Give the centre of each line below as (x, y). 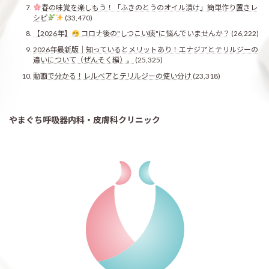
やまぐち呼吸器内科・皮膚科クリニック (85, 119)
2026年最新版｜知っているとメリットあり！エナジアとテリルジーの (146, 49)
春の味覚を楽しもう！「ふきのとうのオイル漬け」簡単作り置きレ (149, 7)
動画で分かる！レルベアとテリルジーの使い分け (112, 76)
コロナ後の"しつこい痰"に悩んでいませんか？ (155, 34)
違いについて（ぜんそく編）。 (83, 59)
